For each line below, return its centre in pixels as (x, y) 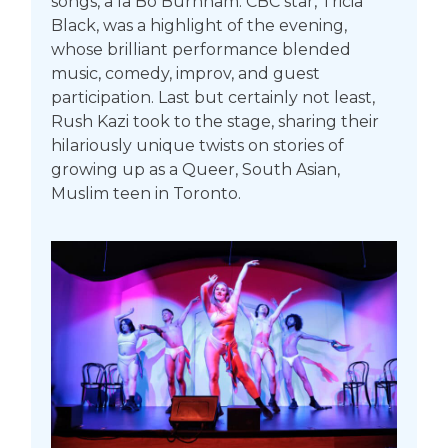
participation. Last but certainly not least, (212, 98)
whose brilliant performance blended (200, 50)
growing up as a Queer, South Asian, (195, 170)
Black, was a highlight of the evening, (198, 26)
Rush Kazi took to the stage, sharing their (214, 122)
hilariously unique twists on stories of (197, 146)
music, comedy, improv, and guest (185, 74)
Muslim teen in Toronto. (145, 194)
